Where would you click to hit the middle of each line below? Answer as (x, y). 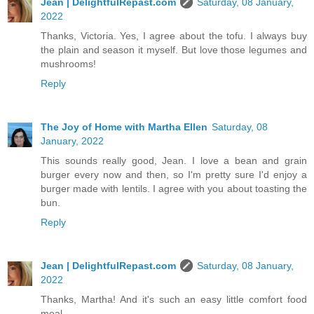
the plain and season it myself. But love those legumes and (174, 49)
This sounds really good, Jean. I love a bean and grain (174, 160)
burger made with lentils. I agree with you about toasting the (174, 188)
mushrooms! (68, 63)
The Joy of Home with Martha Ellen (124, 127)
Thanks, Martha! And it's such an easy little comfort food (174, 299)
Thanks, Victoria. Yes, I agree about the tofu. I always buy (174, 35)
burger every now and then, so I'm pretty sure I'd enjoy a (174, 174)
